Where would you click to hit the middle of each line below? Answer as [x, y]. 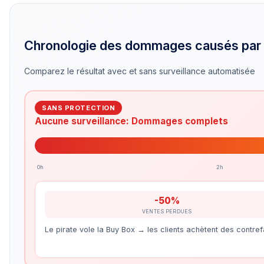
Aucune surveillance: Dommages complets [131, 121]
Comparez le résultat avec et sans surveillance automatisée [140, 71]
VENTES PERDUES [167, 211]
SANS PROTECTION [79, 108]
